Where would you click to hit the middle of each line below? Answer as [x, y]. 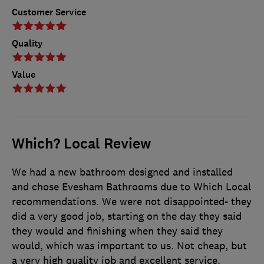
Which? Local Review [81, 144]
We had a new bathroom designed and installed [122, 172]
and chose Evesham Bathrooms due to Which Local [131, 187]
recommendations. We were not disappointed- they [132, 202]
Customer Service [49, 12]
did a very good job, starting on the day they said [127, 217]
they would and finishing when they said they [117, 231]
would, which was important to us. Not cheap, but [129, 246]
